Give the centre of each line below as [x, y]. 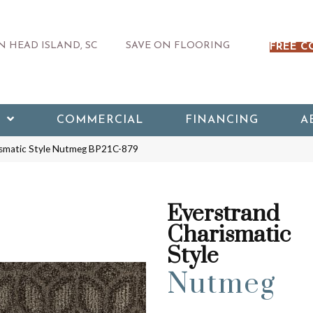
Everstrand [223, 214]
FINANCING [221, 120]
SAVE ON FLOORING [177, 45]
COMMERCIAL [100, 120]
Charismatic [229, 235]
